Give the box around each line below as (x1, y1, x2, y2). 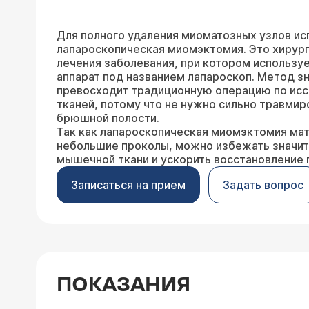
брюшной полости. (57, 111, 159, 125)
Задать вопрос (223, 178, 303, 192)
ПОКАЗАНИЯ (57, 274, 190, 297)
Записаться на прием (71, 178, 186, 192)
